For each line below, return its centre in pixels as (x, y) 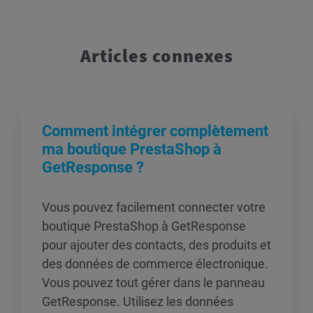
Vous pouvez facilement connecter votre (154, 207)
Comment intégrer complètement (155, 131)
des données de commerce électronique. (155, 264)
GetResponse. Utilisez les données (138, 301)
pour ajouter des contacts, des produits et (156, 245)
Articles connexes (156, 56)
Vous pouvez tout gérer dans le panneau (153, 283)
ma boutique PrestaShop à (132, 149)
